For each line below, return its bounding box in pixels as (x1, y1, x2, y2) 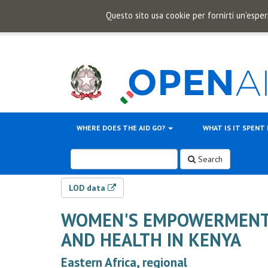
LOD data (69, 182, 108, 193)
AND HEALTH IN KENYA (61, 228, 241, 251)
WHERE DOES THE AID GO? (77, 123, 167, 132)
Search (196, 154, 223, 165)
